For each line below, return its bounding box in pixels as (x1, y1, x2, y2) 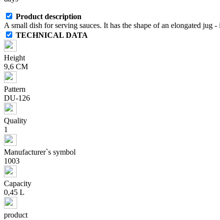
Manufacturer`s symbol (4, 147, 76, 156)
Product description (16, 12, 82, 21)
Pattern (4, 84, 26, 93)
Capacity (4, 179, 31, 188)
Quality (4, 116, 27, 125)
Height (4, 53, 25, 62)
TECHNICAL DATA (16, 30, 88, 39)
